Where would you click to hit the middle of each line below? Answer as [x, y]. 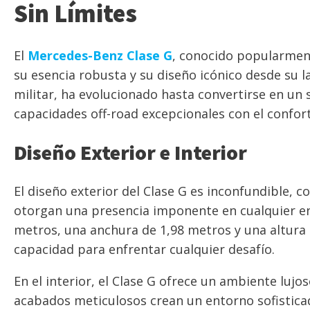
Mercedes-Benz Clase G [100, 56]
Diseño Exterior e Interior [130, 153]
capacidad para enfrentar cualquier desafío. [144, 249]
